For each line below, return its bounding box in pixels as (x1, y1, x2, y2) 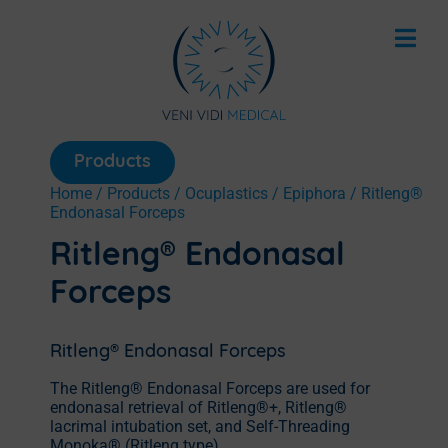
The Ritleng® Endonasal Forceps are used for (50, 378, 370, 398)
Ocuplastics (185, 183, 268, 203)
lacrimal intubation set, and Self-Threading (50, 416, 350, 436)
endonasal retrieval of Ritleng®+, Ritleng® (50, 397, 347, 417)
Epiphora (283, 183, 346, 203)
